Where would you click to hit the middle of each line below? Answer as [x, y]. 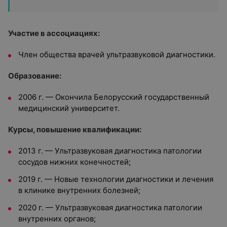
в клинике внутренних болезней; [79, 190]
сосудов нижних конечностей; [74, 162]
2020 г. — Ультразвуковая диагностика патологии [110, 207]
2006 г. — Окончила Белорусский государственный [114, 97]
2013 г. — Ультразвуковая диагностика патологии [110, 151]
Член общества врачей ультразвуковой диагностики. [117, 54]
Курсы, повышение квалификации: [75, 129]
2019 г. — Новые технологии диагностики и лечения [116, 179]
